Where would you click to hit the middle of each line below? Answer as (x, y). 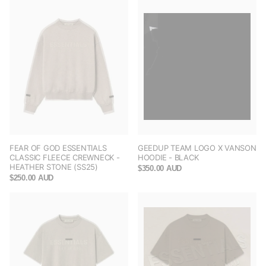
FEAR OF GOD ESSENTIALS (58, 148)
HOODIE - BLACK (168, 158)
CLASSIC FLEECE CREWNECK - (65, 158)
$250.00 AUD (32, 178)
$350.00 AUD (160, 169)
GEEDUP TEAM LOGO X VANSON (197, 148)
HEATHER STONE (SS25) (54, 167)
